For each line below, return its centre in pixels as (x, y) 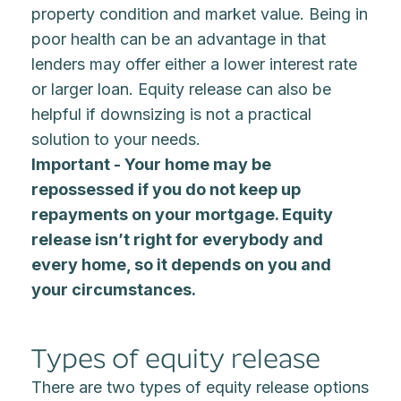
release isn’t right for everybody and (178, 239)
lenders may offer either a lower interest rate (195, 64)
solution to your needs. (116, 139)
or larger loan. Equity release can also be (182, 89)
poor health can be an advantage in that (179, 39)
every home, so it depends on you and (182, 264)
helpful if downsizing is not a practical (172, 114)
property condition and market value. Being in (200, 14)
